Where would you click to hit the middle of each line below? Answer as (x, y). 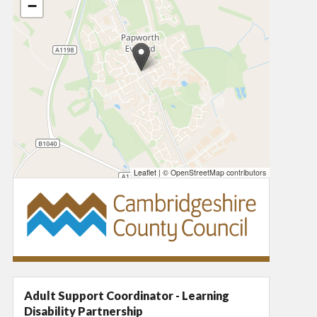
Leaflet (145, 173)
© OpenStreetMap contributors (213, 173)
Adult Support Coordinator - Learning (127, 295)
